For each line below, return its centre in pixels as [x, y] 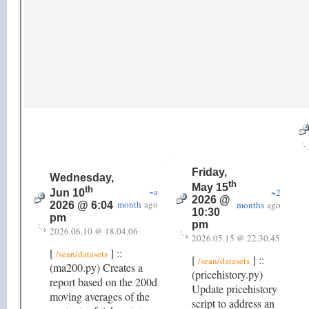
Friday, [209, 172]
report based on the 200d [103, 282]
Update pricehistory [235, 289]
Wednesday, [82, 178]
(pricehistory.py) [227, 274]
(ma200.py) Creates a [96, 267]
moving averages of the [100, 296]
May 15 [210, 188]
